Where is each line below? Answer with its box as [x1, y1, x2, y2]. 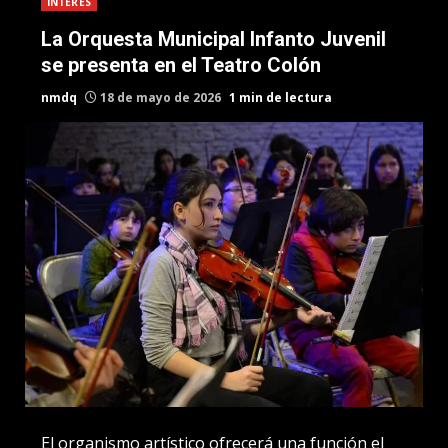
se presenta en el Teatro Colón [41, 53, 321, 77]
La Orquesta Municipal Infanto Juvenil [41, 27, 386, 51]
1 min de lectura [229, 89, 332, 106]
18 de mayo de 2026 [97, 89, 224, 106]
